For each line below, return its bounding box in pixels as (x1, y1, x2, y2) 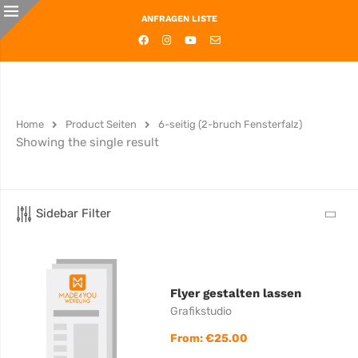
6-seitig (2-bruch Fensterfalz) (158, 118, 302, 130)
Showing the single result (16, 135, 159, 149)
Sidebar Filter (36, 206, 111, 221)
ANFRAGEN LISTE (141, 14, 217, 24)
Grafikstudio (170, 304, 233, 318)
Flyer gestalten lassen (170, 285, 302, 300)
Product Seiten (66, 118, 137, 130)
